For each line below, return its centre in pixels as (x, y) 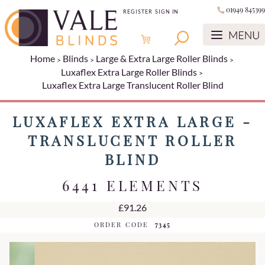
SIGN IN (167, 12)
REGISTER (138, 12)
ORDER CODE (121, 225)
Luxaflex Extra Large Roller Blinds (129, 72)
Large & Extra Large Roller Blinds (161, 59)
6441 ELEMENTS (132, 185)
